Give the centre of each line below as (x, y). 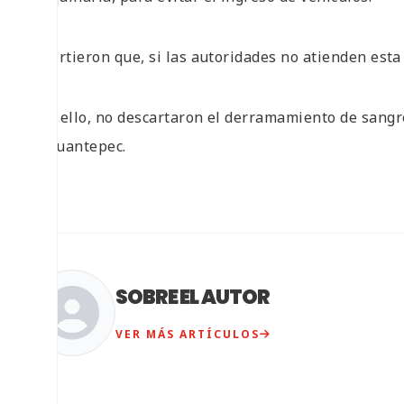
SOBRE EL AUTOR (193, 298)
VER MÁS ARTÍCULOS (188, 335)
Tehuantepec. (78, 146)
